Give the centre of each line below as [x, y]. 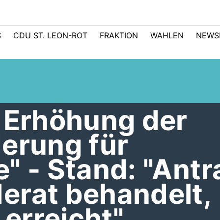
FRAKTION [119, 35]
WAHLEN [167, 35]
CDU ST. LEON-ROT [50, 35]
